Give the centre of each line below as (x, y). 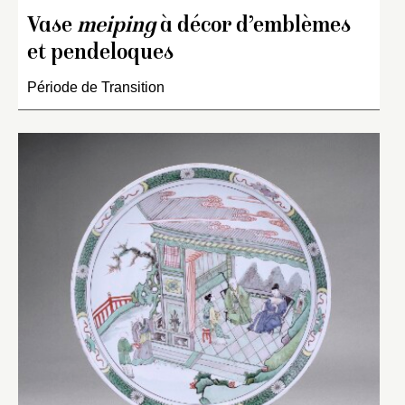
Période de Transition (96, 88)
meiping (116, 27)
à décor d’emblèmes (253, 27)
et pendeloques (100, 54)
